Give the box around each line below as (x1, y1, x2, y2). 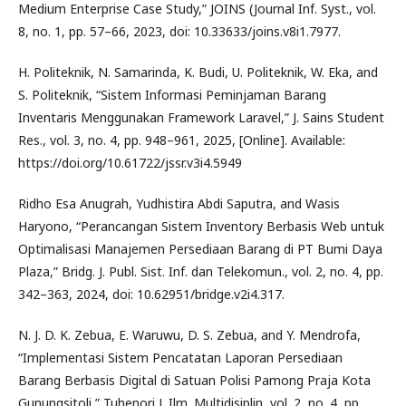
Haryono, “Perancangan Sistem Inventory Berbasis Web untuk (18, 217, 384, 235)
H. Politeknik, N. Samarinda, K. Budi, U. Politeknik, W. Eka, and (18, 63, 378, 81)
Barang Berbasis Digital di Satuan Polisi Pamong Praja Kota (18, 372, 371, 389)
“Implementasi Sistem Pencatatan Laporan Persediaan (18, 349, 343, 366)
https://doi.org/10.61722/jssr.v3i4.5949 (18, 154, 242, 171)
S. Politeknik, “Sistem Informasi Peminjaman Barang (18, 86, 326, 103)
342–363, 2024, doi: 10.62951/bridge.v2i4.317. (18, 285, 285, 303)
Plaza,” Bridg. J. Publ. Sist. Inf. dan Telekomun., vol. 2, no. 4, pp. (18, 263, 383, 280)
